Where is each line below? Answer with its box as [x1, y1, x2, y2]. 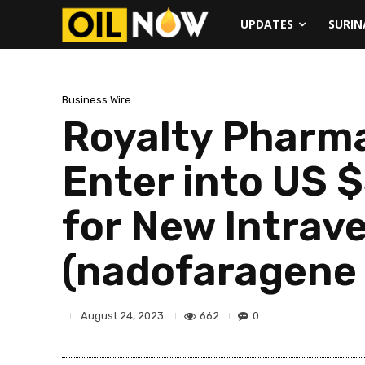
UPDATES [240, 16, 293, 32]
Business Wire [62, 93, 131, 106]
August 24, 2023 [81, 310, 164, 323]
